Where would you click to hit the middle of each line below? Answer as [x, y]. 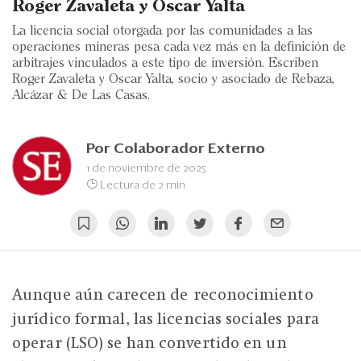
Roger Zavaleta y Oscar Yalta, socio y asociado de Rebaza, [173, 80]
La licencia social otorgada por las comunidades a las [162, 31]
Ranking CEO [81, 74]
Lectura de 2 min [141, 185]
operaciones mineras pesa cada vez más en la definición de [179, 48]
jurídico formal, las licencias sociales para [166, 320]
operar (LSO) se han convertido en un [149, 344]
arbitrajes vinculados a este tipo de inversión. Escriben [165, 64]
